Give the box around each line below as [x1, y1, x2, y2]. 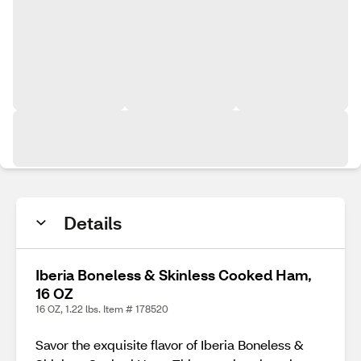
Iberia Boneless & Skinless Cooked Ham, [35, 265, 312, 284]
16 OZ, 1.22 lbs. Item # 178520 [35, 303, 168, 315]
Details [64, 211, 122, 234]
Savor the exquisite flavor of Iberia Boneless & [35, 336, 304, 353]
